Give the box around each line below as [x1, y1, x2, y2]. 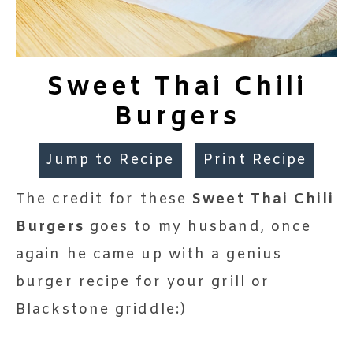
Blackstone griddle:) [16, 299, 188, 319]
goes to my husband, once [89, 217, 312, 236]
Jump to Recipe [46, 150, 175, 169]
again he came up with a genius [16, 244, 283, 264]
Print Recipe [203, 150, 307, 169]
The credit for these [26, 189, 193, 209]
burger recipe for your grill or [16, 272, 270, 292]
